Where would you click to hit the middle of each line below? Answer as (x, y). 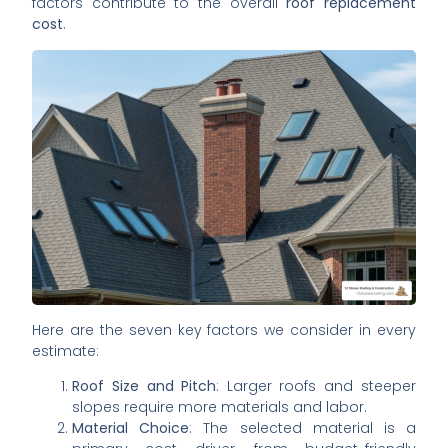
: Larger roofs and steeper (316, 386)
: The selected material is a (302, 428)
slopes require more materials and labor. (220, 407)
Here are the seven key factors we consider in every (224, 329)
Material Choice (131, 428)
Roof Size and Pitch (144, 386)
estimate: (66, 350)
